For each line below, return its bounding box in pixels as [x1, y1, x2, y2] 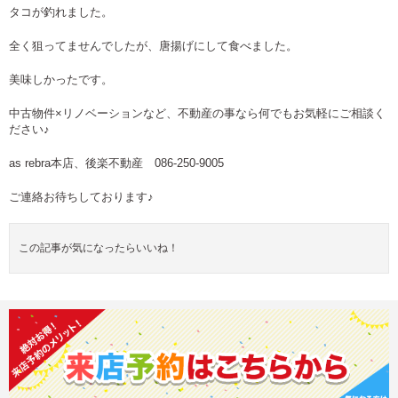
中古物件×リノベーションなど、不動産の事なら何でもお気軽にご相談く [9, 107, 386, 121]
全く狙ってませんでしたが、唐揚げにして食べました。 [9, 39, 298, 53]
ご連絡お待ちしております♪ [9, 190, 154, 204]
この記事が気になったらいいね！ [19, 242, 179, 254]
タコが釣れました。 [9, 5, 113, 20]
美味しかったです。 [9, 73, 113, 87]
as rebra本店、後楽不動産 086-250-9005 [9, 156, 224, 171]
